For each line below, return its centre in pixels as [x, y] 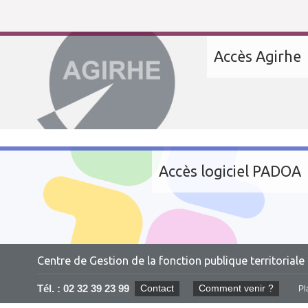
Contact [157, 288]
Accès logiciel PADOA [230, 171]
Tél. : [50, 288]
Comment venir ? [236, 288]
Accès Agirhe [257, 56]
